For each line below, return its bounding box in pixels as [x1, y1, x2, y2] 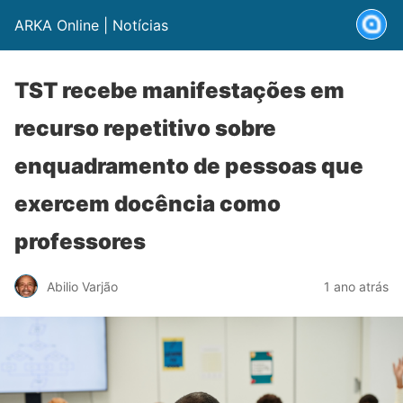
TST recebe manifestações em [14, 77, 345, 103]
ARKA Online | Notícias [14, 16, 168, 34]
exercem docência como [14, 191, 281, 217]
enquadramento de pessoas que [14, 153, 363, 179]
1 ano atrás [324, 278, 389, 294]
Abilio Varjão [47, 278, 118, 294]
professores [14, 228, 146, 255]
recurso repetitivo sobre [14, 115, 276, 141]
